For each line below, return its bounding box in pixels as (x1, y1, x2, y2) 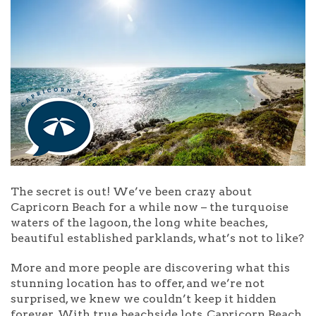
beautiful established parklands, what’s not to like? (11, 231, 304, 245)
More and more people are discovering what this (11, 260, 290, 274)
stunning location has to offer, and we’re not (11, 276, 265, 290)
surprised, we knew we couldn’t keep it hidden (11, 291, 276, 305)
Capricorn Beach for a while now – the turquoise (11, 200, 288, 214)
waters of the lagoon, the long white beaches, (11, 215, 267, 229)
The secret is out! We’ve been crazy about (11, 184, 252, 198)
